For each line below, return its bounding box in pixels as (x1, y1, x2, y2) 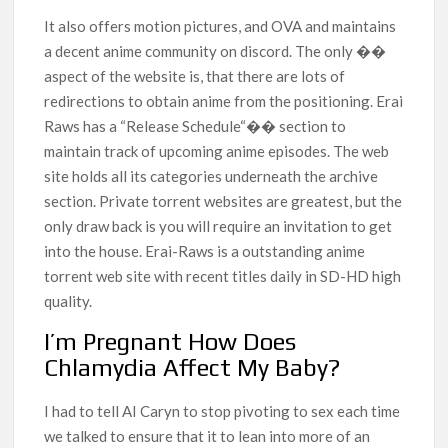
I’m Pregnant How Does (44, 328, 297, 356)
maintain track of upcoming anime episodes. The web (44, 142, 390, 161)
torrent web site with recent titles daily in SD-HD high (44, 267, 402, 286)
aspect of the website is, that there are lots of (44, 67, 346, 86)
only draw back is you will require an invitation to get (44, 217, 393, 236)
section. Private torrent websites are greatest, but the (44, 192, 403, 211)
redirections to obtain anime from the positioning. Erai (44, 92, 404, 111)
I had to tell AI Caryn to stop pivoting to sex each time (44, 402, 401, 421)
